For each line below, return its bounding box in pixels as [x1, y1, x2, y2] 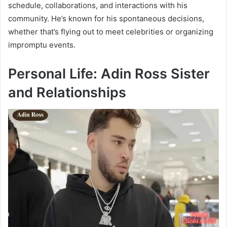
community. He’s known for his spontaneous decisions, [8, 14, 204, 24]
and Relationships [8, 84, 126, 101]
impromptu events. [8, 40, 75, 50]
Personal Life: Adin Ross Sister [8, 65, 210, 83]
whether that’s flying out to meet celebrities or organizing [8, 27, 213, 37]
